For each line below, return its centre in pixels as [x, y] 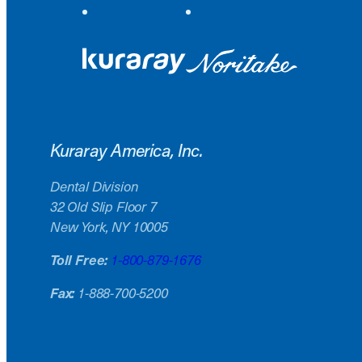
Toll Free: [79, 260]
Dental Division [94, 186]
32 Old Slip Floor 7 [103, 206]
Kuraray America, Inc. [126, 150]
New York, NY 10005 [109, 226]
